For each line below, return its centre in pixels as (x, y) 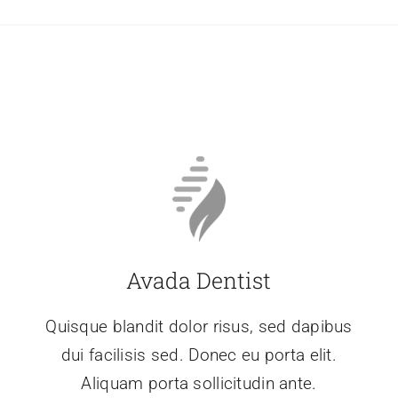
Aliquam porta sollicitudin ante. (199, 384)
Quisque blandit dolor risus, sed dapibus (199, 327)
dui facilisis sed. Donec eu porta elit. (199, 355)
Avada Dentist (199, 281)
